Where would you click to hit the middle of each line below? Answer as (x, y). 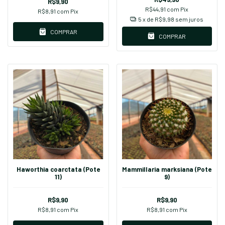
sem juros (190, 19)
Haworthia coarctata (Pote (58, 170)
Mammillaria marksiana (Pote (167, 170)
